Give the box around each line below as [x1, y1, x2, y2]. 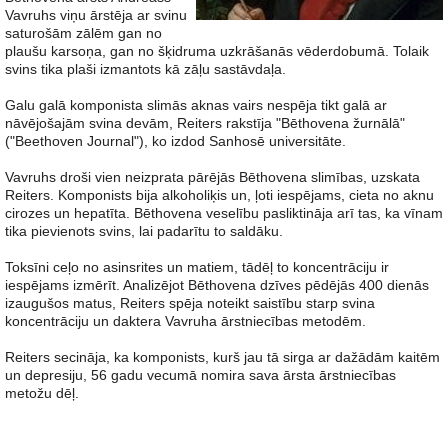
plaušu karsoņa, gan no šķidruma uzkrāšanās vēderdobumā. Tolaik [5, 43, 429, 59]
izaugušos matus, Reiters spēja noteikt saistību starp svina [5, 295, 375, 311]
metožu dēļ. [5, 385, 79, 401]
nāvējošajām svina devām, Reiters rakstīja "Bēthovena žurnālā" [5, 115, 405, 131]
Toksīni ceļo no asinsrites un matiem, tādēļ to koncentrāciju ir [5, 259, 389, 275]
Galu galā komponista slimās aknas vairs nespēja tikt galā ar [5, 97, 387, 113]
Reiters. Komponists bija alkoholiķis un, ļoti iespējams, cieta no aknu [5, 187, 434, 203]
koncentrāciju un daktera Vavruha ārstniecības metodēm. [5, 313, 366, 329]
